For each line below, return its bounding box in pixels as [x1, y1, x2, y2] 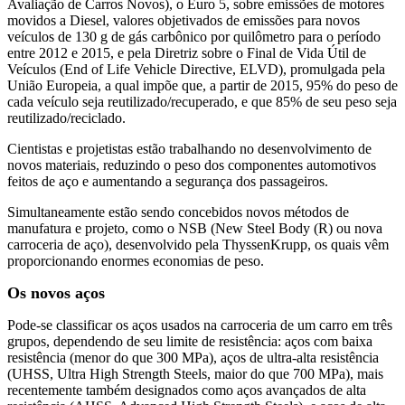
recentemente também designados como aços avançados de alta [7, 381, 366, 398]
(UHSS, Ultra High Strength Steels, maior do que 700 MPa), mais [7, 365, 383, 381]
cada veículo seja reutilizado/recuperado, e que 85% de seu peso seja [7, 93, 397, 109]
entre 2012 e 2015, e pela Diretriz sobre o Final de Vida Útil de [7, 44, 366, 61]
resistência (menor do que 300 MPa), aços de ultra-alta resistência [7, 349, 379, 365]
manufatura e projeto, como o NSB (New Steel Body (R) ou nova [7, 220, 382, 236]
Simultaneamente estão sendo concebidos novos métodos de [7, 203, 349, 220]
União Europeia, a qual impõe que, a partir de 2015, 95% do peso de [7, 77, 398, 93]
